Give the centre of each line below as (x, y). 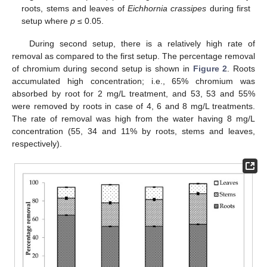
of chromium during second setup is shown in (103, 68)
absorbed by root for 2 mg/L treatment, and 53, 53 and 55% (133, 93)
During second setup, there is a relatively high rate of (142, 43)
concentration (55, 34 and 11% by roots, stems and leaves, (133, 131)
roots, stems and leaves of (74, 8)
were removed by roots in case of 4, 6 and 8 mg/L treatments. (133, 106)
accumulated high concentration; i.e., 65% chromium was (133, 81)
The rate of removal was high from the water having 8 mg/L (133, 118)
